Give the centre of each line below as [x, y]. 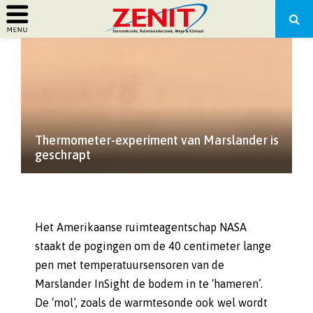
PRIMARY [53, 39]
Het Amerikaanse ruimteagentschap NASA [141, 227]
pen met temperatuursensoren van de [130, 265]
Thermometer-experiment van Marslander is [157, 140]
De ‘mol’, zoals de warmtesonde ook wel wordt [151, 303]
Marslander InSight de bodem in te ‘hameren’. [149, 284]
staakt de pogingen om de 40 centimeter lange [153, 246]
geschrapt [63, 155]
